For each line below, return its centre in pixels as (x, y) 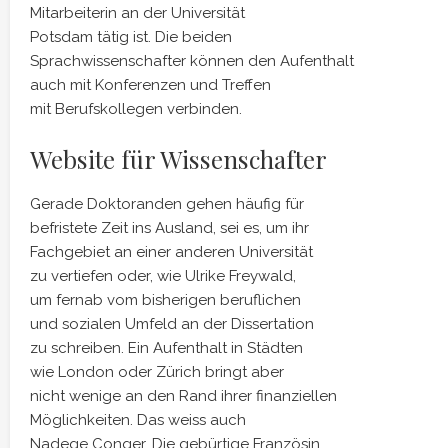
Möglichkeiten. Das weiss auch (138, 420)
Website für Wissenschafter (178, 158)
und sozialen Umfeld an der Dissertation (172, 324)
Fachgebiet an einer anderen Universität (171, 252)
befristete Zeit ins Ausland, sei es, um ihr (169, 228)
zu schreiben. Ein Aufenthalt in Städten (166, 348)
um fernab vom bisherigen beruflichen (165, 300)
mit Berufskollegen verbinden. (136, 109)
